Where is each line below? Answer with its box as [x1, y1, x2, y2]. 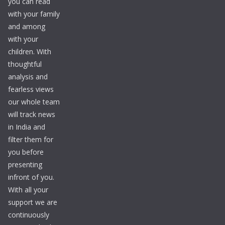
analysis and [8, 72, 48, 82]
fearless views [8, 84, 54, 94]
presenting [8, 160, 42, 170]
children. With [8, 47, 51, 57]
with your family [8, 9, 60, 19]
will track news [8, 109, 55, 120]
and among [8, 22, 45, 32]
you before [8, 147, 44, 157]
